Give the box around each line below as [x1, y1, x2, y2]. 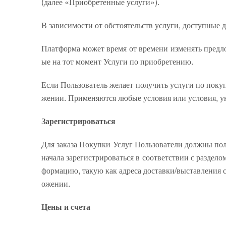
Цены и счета [41, 201, 90, 212]
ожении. [41, 178, 70, 189]
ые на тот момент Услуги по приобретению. [41, 55, 193, 67]
